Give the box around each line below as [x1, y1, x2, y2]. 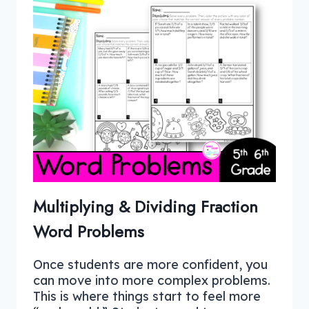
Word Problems [33, 219, 144, 244]
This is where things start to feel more [33, 288, 261, 305]
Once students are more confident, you [33, 257, 268, 273]
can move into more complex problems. [33, 272, 270, 289]
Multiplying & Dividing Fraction [33, 195, 258, 219]
